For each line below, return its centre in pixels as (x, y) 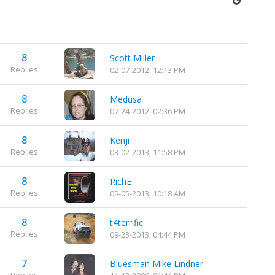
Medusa (126, 99)
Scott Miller (132, 58)
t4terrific (126, 222)
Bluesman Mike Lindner (156, 263)
